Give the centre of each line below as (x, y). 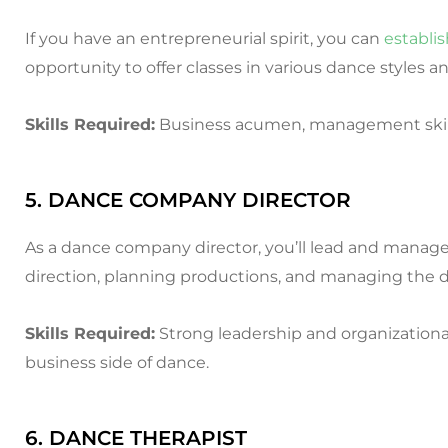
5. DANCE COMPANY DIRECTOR (188, 200)
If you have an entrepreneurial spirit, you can (204, 38)
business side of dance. (117, 362)
